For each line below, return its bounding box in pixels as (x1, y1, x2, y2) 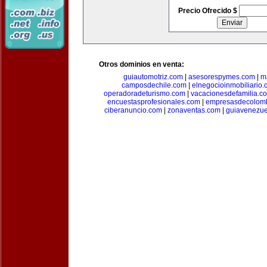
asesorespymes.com (188, 73, 255, 81)
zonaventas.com (167, 106, 221, 114)
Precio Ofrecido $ (178, 7, 239, 15)
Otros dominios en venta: (99, 60, 184, 69)
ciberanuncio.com (104, 106, 162, 114)
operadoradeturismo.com (104, 89, 185, 98)
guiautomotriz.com (123, 73, 183, 81)
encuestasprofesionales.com (107, 98, 200, 106)
